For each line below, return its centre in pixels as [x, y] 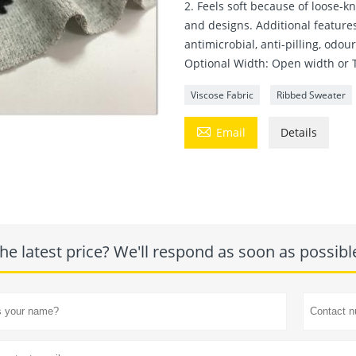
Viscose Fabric [222, 95]
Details [299, 133]
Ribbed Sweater [311, 95]
